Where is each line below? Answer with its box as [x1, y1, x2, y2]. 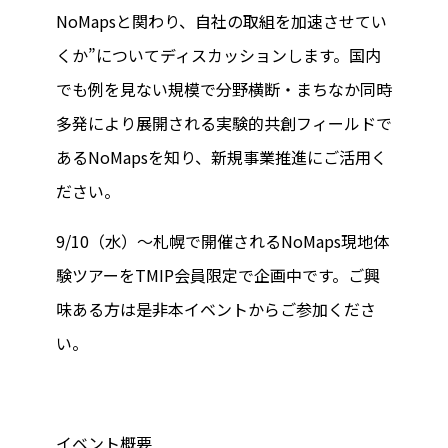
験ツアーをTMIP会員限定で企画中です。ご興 [56, 263, 380, 287]
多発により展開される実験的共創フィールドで [56, 111, 392, 135]
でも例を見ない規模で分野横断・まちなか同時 [56, 77, 392, 101]
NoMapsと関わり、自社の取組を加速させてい [56, 9, 387, 33]
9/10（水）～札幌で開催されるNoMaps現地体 [56, 229, 389, 253]
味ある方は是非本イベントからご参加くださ [56, 297, 376, 321]
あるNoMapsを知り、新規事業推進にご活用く [56, 145, 387, 169]
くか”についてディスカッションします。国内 [56, 43, 381, 67]
